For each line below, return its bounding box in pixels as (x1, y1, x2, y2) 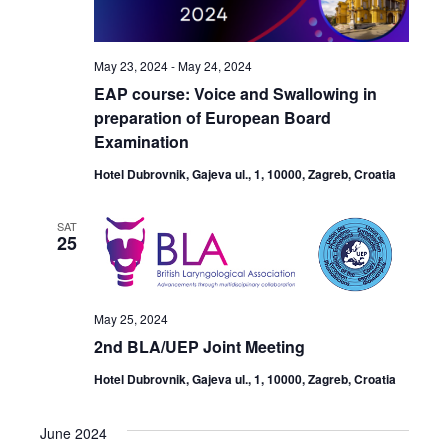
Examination (93, 129, 189, 153)
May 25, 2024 (93, 310, 168, 328)
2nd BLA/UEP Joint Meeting (93, 335, 305, 359)
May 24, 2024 (177, 56, 252, 74)
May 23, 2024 (93, 56, 168, 74)
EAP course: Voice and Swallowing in (93, 81, 377, 105)
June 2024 (39, 423, 107, 444)
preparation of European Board (93, 105, 331, 129)
